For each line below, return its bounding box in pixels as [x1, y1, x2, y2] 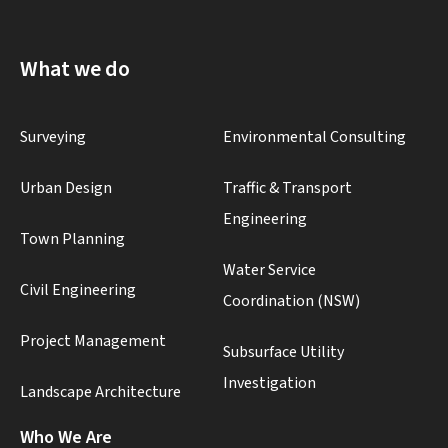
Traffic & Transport [223, 176, 352, 199]
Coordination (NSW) [223, 289, 360, 312]
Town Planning [20, 227, 125, 250]
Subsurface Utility [223, 340, 344, 363]
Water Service [223, 258, 316, 281]
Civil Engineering [20, 278, 136, 301]
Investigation [223, 371, 316, 394]
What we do [20, 52, 130, 85]
